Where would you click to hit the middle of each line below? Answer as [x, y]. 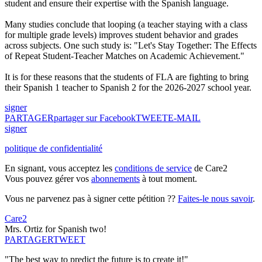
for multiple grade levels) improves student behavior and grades [121, 35]
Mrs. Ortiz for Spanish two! [56, 229]
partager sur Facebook [95, 118]
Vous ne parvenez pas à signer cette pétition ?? [91, 199]
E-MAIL [184, 118]
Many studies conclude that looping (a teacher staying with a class [126, 25]
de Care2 [210, 168]
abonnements [116, 179]
